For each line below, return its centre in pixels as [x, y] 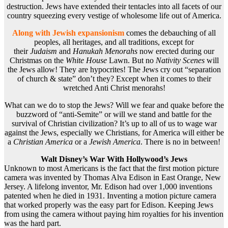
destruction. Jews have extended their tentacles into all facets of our [114, 7]
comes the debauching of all [171, 33]
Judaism [44, 51]
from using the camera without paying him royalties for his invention [114, 214]
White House [86, 61]
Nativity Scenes [180, 61]
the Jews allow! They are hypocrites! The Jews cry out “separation [114, 70]
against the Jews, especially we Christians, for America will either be [114, 133]
